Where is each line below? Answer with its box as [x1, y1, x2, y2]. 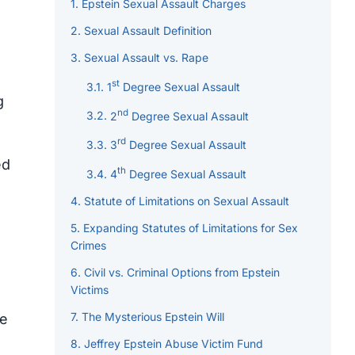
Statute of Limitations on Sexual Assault [83, 193, 290, 208]
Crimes [70, 238, 106, 252]
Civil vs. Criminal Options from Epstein [83, 265, 281, 279]
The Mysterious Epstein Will [81, 309, 225, 323]
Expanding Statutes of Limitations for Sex [82, 220, 299, 235]
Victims [70, 282, 109, 296]
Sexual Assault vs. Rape [83, 51, 209, 65]
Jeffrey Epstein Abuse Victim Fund [83, 336, 264, 350]
